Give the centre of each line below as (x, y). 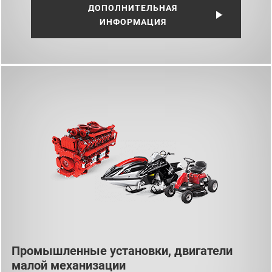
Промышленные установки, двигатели (122, 250)
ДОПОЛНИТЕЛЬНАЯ (133, 8)
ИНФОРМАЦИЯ (133, 22)
